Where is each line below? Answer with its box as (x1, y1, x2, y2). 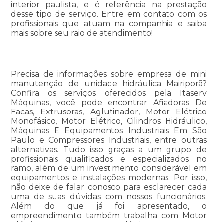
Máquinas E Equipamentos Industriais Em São (10, 126, 207, 136)
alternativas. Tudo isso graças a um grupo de (10, 145, 207, 155)
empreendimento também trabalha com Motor (10, 211, 207, 221)
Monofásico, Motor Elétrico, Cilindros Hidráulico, (10, 116, 207, 126)
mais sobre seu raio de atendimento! (10, 28, 153, 38)
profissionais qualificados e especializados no (10, 154, 207, 164)
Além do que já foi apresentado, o (10, 201, 207, 211)
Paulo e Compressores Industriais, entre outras (10, 135, 207, 145)
